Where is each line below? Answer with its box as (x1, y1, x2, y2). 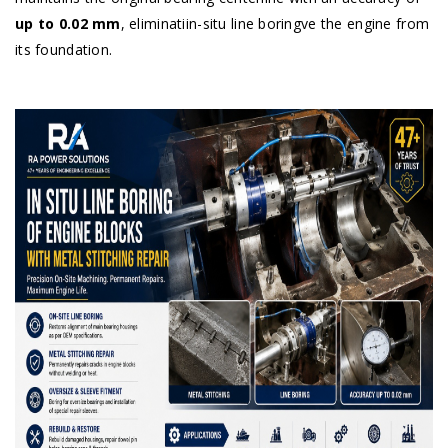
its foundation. (15, 40, 113, 60)
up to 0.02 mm (15, 14, 121, 34)
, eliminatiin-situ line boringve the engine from (120, 14, 430, 34)
